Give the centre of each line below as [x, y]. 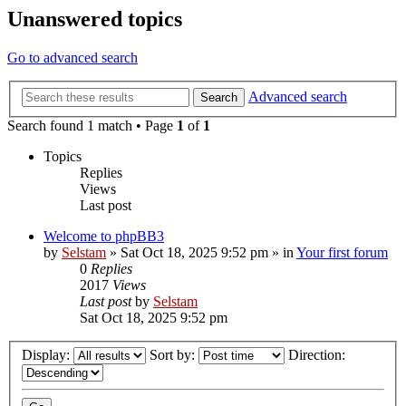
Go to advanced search [72, 58]
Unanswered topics [95, 19]
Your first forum [342, 252]
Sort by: [174, 355]
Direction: [319, 355]
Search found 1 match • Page [92, 125]
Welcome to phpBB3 [104, 236]
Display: [48, 355]
